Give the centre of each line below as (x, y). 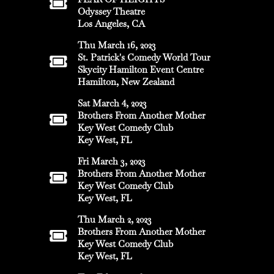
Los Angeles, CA (111, 24)
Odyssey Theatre (111, 12)
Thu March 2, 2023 (115, 220)
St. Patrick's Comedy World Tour (144, 57)
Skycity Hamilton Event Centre (141, 70)
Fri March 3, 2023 (112, 161)
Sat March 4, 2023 (112, 103)
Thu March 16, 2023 (117, 45)
